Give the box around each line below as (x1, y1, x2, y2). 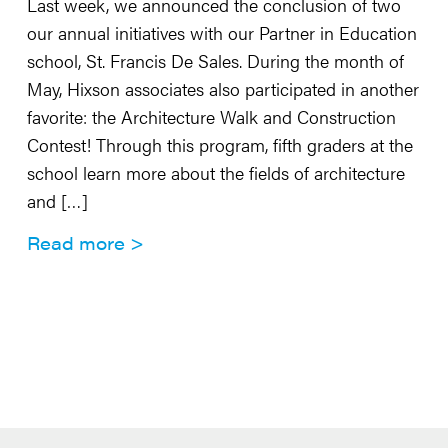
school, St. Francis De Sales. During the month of (26, 48, 404, 73)
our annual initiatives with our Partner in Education (26, 20, 417, 45)
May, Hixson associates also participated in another (26, 76, 419, 101)
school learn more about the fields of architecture (26, 160, 405, 185)
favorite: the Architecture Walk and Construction (26, 104, 396, 129)
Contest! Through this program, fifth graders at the (26, 132, 413, 157)
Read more (26, 230, 125, 255)
